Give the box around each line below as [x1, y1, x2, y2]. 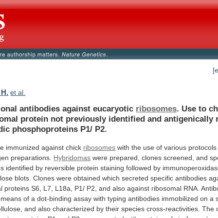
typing [108, 194, 127, 202]
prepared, [109, 153, 140, 162]
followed [126, 163, 152, 172]
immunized [6, 143, 40, 151]
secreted [122, 174, 149, 182]
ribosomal [151, 184, 182, 192]
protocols [188, 143, 217, 151]
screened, [163, 153, 195, 162]
